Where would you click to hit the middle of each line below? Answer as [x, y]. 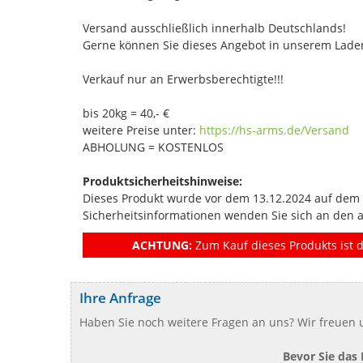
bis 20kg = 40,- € [126, 113]
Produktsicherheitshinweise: [162, 181]
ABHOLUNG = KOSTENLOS [153, 147]
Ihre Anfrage [120, 297]
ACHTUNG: [162, 245]
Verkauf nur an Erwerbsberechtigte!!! [183, 79]
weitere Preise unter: [141, 130]
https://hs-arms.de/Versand [274, 130]
